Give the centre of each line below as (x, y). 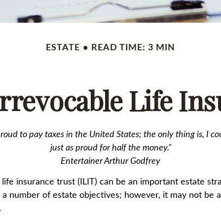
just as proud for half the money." (110, 148)
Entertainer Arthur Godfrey (110, 161)
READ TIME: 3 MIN (133, 48)
